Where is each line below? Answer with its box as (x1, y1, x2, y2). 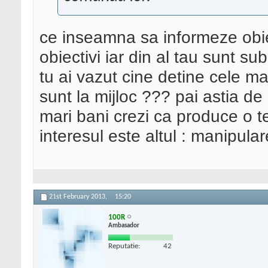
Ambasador (108, 222, 139, 229)
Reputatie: (108, 242, 140, 250)
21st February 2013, (49, 193, 109, 201)
